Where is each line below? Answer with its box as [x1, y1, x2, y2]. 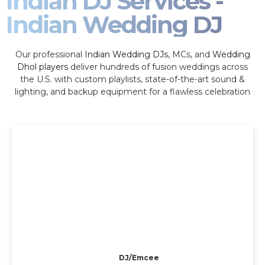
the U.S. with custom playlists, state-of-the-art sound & [20, 74, 245, 85]
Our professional [15, 49, 85, 60]
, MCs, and [167, 49, 212, 60]
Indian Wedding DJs [84, 49, 168, 60]
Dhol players [17, 62, 68, 73]
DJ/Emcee [119, 253, 160, 262]
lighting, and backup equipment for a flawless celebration [15, 86, 250, 98]
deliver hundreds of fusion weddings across [68, 62, 248, 73]
